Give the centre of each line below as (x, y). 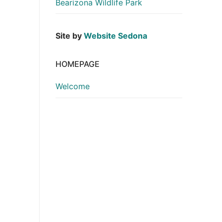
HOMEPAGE (78, 64)
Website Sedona (115, 36)
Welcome (73, 86)
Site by (70, 36)
